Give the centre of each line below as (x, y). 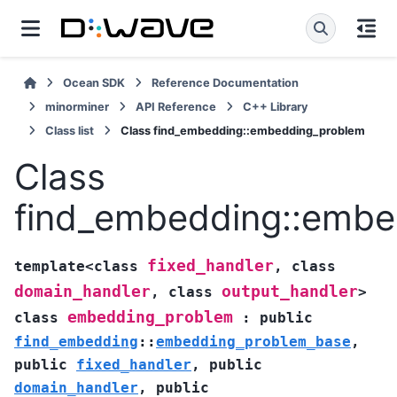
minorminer (77, 107)
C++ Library (276, 107)
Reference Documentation (226, 83)
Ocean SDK (94, 83)
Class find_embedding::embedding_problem (243, 131)
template (50, 266)
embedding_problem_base (253, 341)
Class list (70, 131)
